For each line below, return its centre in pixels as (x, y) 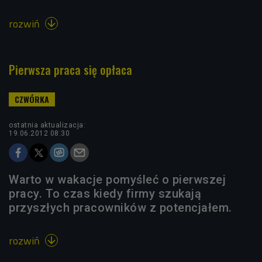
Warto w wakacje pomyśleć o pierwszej (117, 180)
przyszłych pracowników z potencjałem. (120, 208)
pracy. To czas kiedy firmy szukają (105, 194)
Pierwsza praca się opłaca (70, 70)
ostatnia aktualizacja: (47, 125)
